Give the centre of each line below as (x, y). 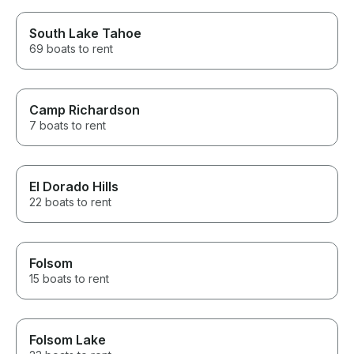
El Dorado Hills (74, 187)
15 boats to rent (69, 279)
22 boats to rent (70, 202)
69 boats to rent (71, 49)
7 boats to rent (68, 126)
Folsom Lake (68, 340)
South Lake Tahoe (85, 34)
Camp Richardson (85, 110)
